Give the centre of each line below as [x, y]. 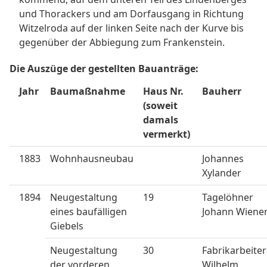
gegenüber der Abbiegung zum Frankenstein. [122, 42]
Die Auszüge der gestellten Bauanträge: [104, 69]
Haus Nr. [163, 91]
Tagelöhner [228, 197]
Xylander [222, 173]
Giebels [67, 226]
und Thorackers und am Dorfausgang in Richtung [131, 14]
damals [161, 120]
